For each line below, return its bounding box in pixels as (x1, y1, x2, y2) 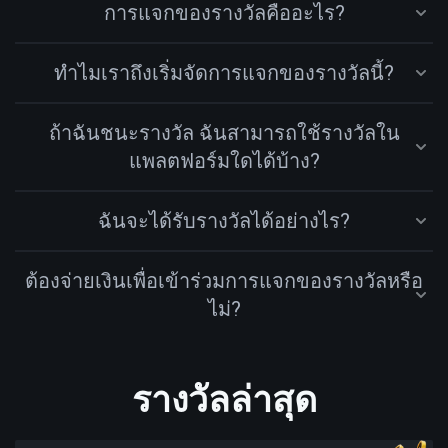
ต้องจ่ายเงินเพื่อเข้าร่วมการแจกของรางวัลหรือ (25, 269, 423, 293)
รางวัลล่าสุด (131, 374, 317, 423)
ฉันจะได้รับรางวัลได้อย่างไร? (98, 209, 350, 233)
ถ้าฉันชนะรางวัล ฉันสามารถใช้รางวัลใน (48, 121, 400, 145)
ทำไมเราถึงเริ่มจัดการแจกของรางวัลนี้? (54, 61, 394, 85)
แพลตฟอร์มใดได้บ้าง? (128, 149, 320, 173)
